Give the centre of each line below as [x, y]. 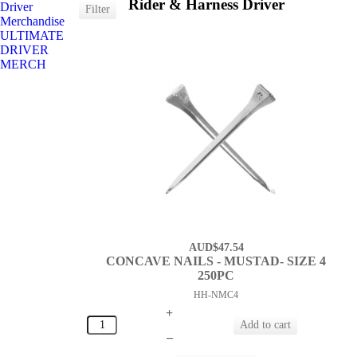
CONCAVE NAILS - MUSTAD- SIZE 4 [216, 261]
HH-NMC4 [216, 295]
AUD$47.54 [216, 248]
